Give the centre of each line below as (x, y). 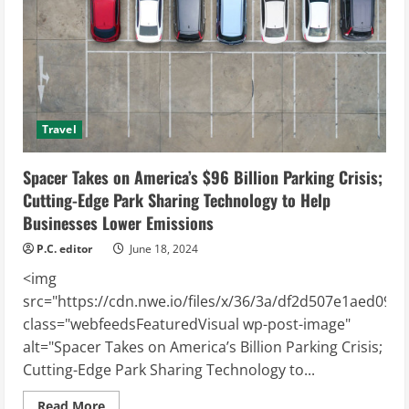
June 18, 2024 (163, 248)
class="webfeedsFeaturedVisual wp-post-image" (187, 324)
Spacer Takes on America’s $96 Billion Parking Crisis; (203, 177)
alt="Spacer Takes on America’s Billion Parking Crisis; (203, 346)
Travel (59, 129)
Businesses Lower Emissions (118, 222)
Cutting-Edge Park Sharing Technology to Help (177, 199)
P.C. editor (64, 248)
